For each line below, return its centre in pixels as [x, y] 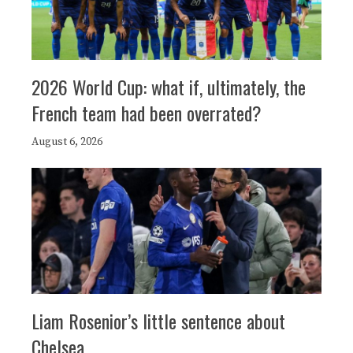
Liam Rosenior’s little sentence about [158, 321]
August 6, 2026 [67, 142]
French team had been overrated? [147, 113]
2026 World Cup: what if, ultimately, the [169, 87]
